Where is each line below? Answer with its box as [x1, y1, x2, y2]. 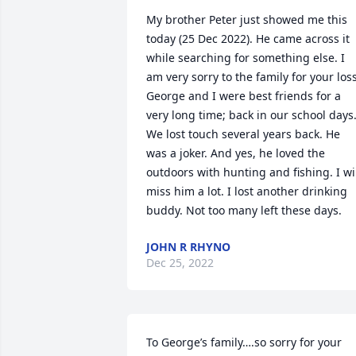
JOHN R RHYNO [146, 239, 230, 254]
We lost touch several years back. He [146, 126, 340, 141]
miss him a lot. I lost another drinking [146, 184, 347, 199]
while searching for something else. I [146, 50, 345, 65]
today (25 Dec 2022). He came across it [146, 31, 350, 46]
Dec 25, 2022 [146, 255, 214, 270]
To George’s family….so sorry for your [146, 335, 342, 350]
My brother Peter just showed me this [146, 12, 347, 27]
